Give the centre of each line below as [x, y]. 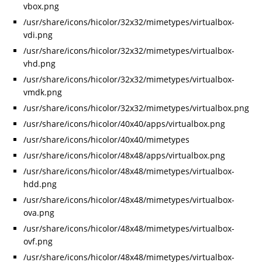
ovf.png [38, 242]
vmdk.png [43, 92]
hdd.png [40, 184]
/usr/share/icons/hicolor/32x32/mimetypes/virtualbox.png [136, 108]
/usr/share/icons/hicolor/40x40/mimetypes [106, 140]
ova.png [39, 213]
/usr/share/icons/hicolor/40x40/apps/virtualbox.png [124, 124]
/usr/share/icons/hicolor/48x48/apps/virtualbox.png [124, 156]
